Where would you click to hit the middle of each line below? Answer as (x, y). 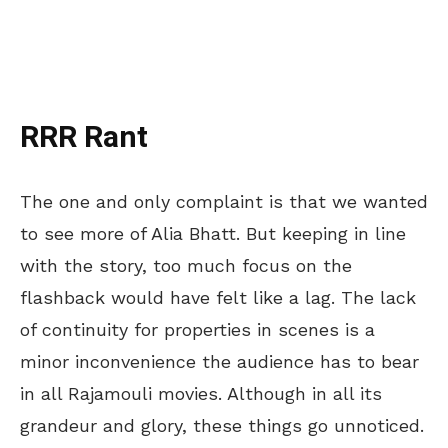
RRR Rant (84, 137)
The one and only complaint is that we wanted (224, 201)
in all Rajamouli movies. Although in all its (201, 393)
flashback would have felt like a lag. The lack (218, 297)
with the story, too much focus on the (186, 265)
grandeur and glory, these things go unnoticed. (222, 425)
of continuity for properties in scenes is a (197, 329)
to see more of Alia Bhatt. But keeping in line (213, 233)
